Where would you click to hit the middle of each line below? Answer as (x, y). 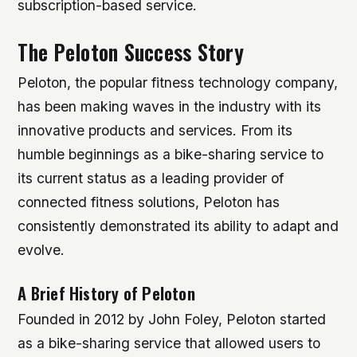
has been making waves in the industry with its (170, 106)
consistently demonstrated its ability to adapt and (178, 226)
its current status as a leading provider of (151, 178)
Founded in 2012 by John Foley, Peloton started (172, 319)
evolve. (41, 249)
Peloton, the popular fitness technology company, (178, 82)
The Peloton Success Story (131, 52)
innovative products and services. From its (155, 130)
